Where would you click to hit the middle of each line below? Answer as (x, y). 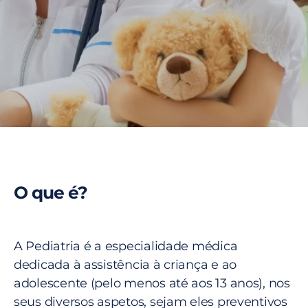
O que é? (51, 192)
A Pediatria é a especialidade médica (126, 246)
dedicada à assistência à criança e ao (125, 265)
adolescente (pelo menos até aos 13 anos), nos (152, 283)
